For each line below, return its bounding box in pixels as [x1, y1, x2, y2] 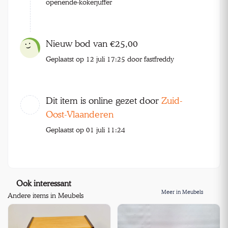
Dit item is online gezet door [46, 95, 161, 106]
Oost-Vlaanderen [46, 109, 113, 120]
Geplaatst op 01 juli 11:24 [46, 125, 125, 134]
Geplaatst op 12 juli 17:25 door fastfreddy [46, 54, 174, 64]
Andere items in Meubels [8, 191, 83, 200]
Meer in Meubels [161, 188, 205, 196]
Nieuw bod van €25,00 [46, 38, 138, 49]
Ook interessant [16, 178, 71, 189]
